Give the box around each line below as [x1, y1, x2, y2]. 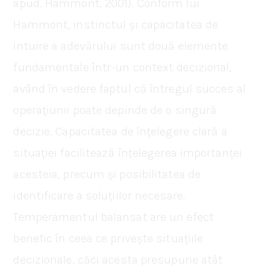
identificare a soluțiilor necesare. [13, 188, 185, 202]
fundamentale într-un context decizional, [13, 60, 232, 74]
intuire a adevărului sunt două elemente [13, 39, 229, 53]
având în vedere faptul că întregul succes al [13, 81, 246, 96]
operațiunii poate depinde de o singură [13, 103, 217, 117]
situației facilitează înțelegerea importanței [13, 145, 242, 160]
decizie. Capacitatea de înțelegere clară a [13, 124, 227, 138]
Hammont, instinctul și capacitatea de [13, 17, 218, 31]
